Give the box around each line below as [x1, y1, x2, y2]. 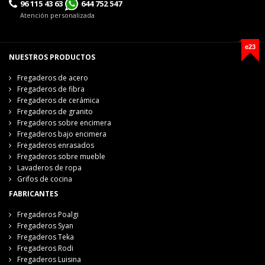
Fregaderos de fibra [17, 83, 85, 94]
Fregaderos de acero [17, 72, 88, 83]
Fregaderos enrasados [17, 140, 94, 150]
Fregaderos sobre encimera [17, 117, 111, 128]
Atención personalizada [20, 10, 95, 20]
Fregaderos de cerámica [17, 95, 99, 105]
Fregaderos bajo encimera [17, 128, 106, 139]
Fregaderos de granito [17, 106, 93, 117]
